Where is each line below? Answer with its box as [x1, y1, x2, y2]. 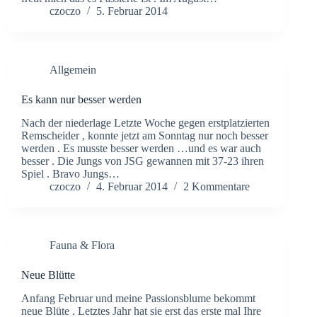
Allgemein [50, 64, 96, 76]
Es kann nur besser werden [21, 93, 142, 106]
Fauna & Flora [50, 239, 115, 252]
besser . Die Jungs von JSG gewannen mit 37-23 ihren [21, 155, 264, 168]
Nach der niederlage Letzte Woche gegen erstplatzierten [21, 117, 270, 129]
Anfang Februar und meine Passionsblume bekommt [21, 292, 255, 304]
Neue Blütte [21, 269, 75, 282]
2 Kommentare [183, 180, 250, 193]
